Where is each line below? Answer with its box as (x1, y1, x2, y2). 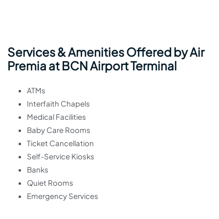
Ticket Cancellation (27, 138, 94, 148)
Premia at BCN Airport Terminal (7, 58, 177, 73)
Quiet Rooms (27, 178, 73, 188)
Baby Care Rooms (27, 125, 90, 135)
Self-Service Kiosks (27, 152, 94, 161)
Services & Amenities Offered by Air (7, 44, 204, 60)
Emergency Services (27, 191, 98, 201)
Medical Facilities (27, 112, 86, 122)
